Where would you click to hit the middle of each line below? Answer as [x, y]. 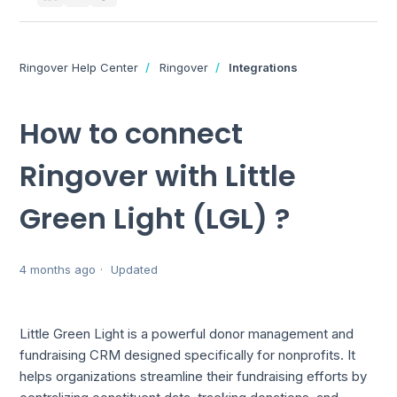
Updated [135, 270]
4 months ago [58, 270]
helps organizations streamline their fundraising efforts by [194, 377]
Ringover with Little [158, 176]
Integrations [264, 67]
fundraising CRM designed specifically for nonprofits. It [188, 355]
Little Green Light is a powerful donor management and [187, 334]
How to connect [132, 133]
